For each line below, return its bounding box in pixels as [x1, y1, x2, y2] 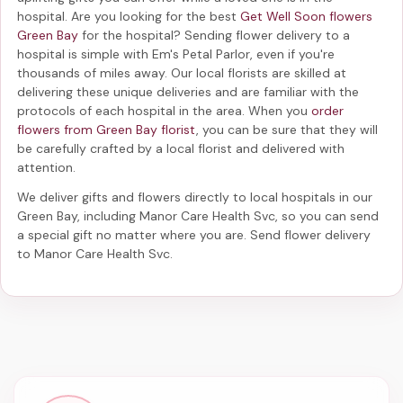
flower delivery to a [236, 26, 350, 43]
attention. [17, 158, 76, 175]
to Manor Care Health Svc [17, 245, 170, 262]
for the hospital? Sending [78, 26, 236, 43]
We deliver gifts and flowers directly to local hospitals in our [17, 188, 372, 205]
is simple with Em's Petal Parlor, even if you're [65, 45, 335, 62]
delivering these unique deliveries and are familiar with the [17, 83, 359, 100]
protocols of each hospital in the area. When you [17, 102, 311, 119]
